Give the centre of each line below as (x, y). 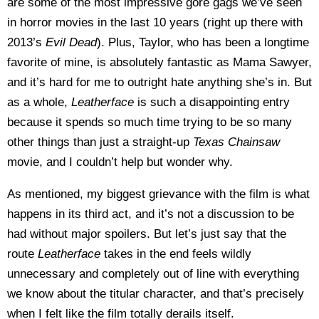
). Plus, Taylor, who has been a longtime (203, 42)
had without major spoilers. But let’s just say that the (147, 234)
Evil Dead (71, 42)
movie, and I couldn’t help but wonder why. (120, 162)
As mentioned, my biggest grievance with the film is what (158, 194)
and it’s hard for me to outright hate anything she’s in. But (159, 82)
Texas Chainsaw (236, 142)
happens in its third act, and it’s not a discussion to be (151, 214)
